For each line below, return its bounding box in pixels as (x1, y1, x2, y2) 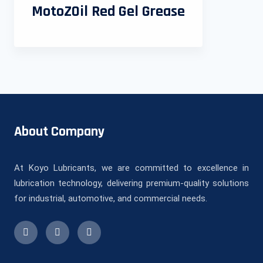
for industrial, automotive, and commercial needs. (14, 193, 207, 204)
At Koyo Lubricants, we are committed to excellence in (14, 163, 249, 174)
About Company (14, 123, 104, 141)
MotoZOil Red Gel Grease (32, 2, 185, 22)
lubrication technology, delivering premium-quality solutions (14, 178, 249, 189)
